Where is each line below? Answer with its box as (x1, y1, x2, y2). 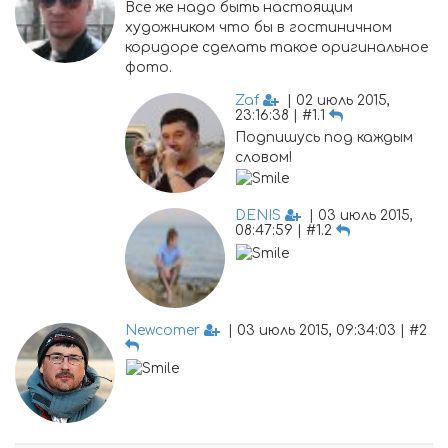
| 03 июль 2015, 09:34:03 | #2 (220, 323, 431, 338)
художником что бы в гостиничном (125, 20, 392, 35)
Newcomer (125, 323, 200, 338)
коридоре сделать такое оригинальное (125, 40, 428, 55)
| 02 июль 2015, (279, 93, 390, 108)
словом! (235, 150, 292, 165)
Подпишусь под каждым (235, 130, 413, 145)
